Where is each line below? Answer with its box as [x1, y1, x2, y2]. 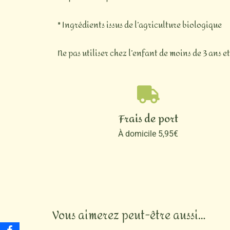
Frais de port [118, 109, 178, 129]
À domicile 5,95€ [118, 129, 179, 139]
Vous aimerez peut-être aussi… [52, 205, 205, 227]
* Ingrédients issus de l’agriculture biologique [57, 17, 222, 33]
